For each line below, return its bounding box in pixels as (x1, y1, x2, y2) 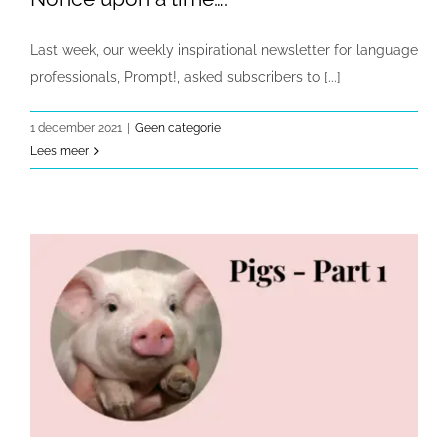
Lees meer (30, 144, 89, 159)
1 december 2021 (30, 121, 122, 136)
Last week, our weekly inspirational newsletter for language (30, 42, 418, 59)
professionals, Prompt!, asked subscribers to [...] (30, 69, 341, 86)
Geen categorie (135, 121, 221, 136)
